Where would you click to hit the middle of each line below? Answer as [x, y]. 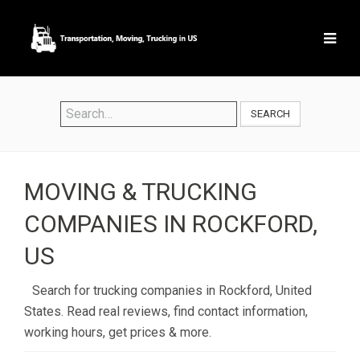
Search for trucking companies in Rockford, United [172, 290]
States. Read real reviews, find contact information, [166, 311]
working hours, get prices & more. [118, 332]
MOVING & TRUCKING [141, 192]
